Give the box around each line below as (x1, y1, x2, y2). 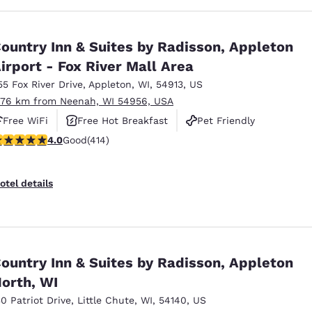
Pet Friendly (197, 114, 255, 126)
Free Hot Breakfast (77, 114, 168, 126)
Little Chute (77, 294, 134, 306)
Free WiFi (3, 114, 48, 126)
